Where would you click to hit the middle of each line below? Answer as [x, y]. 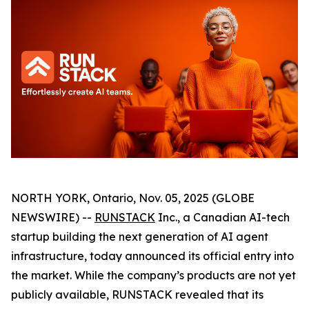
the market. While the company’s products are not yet [153, 275]
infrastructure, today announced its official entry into [152, 256]
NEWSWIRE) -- [53, 217]
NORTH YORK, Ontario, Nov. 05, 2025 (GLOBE [133, 198]
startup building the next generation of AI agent [140, 237]
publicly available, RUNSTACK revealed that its [137, 295]
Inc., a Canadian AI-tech [222, 217]
